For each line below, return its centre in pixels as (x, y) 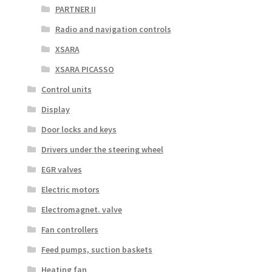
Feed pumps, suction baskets (97, 249)
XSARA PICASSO (84, 69)
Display (55, 109)
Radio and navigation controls (113, 29)
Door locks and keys (79, 129)
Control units (66, 89)
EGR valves (61, 169)
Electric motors (70, 189)
